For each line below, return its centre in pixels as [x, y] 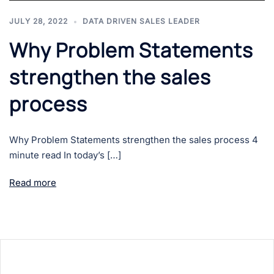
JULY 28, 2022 [39, 21]
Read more [33, 183]
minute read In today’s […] [65, 155]
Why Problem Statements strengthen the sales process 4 [134, 140]
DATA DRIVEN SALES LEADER [141, 21]
